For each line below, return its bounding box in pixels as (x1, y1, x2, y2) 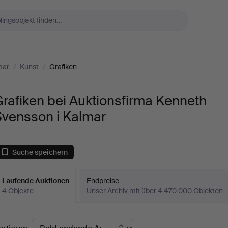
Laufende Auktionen (2, 176, 70, 185)
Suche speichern (12, 147, 68, 157)
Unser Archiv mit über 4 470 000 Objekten (87, 186, 223, 195)
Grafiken (49, 62, 77, 71)
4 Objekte (2, 186, 34, 195)
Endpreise (87, 176, 120, 185)
